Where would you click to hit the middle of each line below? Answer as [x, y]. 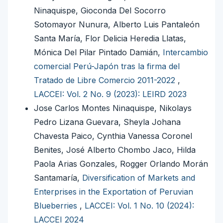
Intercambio [185, 53]
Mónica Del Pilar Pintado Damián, [98, 53]
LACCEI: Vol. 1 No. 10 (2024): [139, 206]
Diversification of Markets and [139, 178]
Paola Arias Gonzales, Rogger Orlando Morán [121, 164]
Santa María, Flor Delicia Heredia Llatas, [110, 39]
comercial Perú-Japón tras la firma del [107, 66]
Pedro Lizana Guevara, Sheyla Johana [107, 122]
